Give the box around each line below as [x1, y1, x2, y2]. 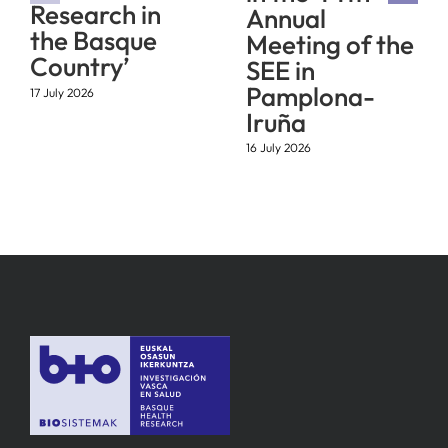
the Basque [30, 24, 157, 58]
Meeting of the [246, 27, 414, 61]
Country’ [30, 50, 130, 84]
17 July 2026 [30, 84, 94, 100]
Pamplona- [246, 79, 375, 113]
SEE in [246, 53, 315, 87]
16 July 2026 [246, 140, 311, 156]
